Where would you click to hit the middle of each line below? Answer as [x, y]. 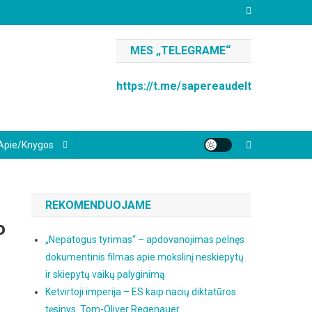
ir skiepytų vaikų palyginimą [106, 274]
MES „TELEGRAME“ [180, 50]
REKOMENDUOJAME [99, 205]
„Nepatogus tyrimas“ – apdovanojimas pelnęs [145, 240]
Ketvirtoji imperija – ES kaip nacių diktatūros [141, 292]
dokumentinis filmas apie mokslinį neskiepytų [145, 257]
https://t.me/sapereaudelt [184, 86]
